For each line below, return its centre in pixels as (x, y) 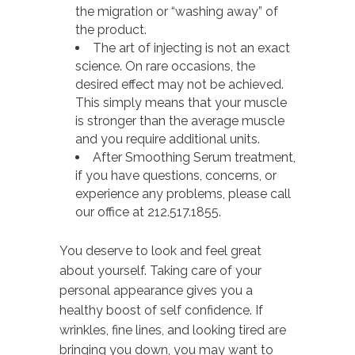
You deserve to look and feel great (160, 250)
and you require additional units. (168, 139)
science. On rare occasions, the (165, 66)
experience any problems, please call (183, 193)
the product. (111, 29)
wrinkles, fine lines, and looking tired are (173, 330)
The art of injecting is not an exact (191, 48)
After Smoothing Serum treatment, (194, 157)
